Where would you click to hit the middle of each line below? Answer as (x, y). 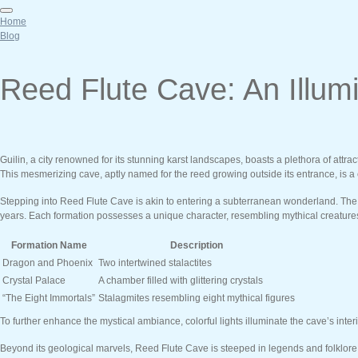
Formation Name (49, 245)
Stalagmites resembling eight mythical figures (197, 298)
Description (197, 245)
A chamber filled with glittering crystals (181, 280)
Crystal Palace (34, 280)
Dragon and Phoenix (48, 263)
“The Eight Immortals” (49, 298)
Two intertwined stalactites (155, 263)
